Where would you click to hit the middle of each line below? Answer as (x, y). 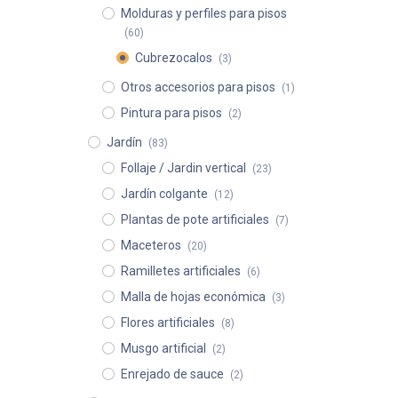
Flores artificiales (167, 322)
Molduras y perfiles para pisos (203, 13)
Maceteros (151, 245)
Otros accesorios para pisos (198, 87)
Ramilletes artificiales (180, 271)
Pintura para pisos (171, 113)
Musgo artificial (163, 348)
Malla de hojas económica (193, 297)
